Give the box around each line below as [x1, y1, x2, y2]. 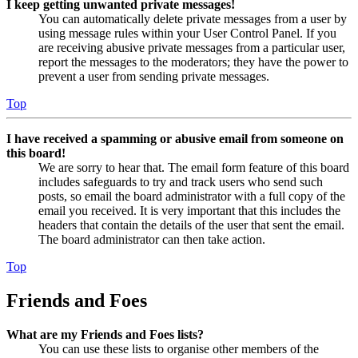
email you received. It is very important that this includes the [38, 204, 340, 218]
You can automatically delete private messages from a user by [38, 12, 347, 26]
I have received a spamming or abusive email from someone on [6, 132, 344, 146]
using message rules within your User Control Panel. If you [38, 26, 336, 41]
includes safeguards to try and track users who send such [38, 175, 323, 189]
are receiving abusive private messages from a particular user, [38, 41, 345, 55]
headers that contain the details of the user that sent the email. [38, 218, 344, 233]
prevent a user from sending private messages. [38, 70, 269, 84]
